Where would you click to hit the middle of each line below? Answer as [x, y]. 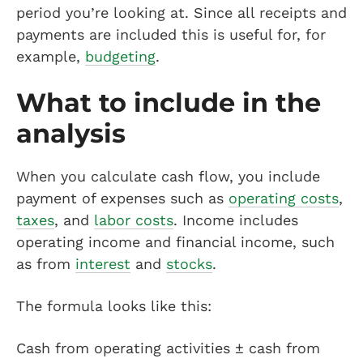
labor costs [134, 220]
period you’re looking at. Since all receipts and [181, 13]
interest [103, 264]
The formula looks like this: [114, 306]
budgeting [120, 56]
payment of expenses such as [122, 198]
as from [46, 264]
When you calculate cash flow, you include [168, 176]
